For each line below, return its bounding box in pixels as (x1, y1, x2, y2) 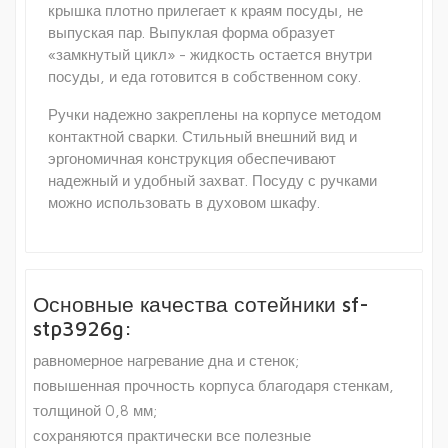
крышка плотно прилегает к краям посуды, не (48, 2, 363, 20)
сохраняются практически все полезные (33, 427, 311, 445)
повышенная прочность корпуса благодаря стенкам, (33, 377, 394, 395)
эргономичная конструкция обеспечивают (48, 150, 336, 168)
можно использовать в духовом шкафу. (48, 194, 320, 212)
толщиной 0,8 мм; (33, 402, 157, 420)
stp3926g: (33, 316, 132, 341)
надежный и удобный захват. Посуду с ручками (48, 172, 377, 190)
